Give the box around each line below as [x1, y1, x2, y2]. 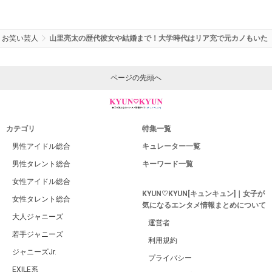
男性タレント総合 [12, 160, 70, 169]
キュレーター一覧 [142, 142, 200, 151]
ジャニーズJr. [12, 248, 56, 257]
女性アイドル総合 [12, 177, 70, 186]
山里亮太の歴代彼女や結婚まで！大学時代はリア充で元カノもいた [49, 34, 268, 43]
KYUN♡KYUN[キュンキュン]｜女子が [142, 189, 265, 199]
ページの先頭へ [110, 73, 161, 83]
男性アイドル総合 [12, 142, 70, 151]
